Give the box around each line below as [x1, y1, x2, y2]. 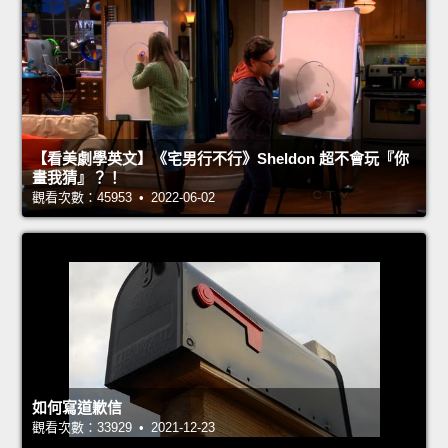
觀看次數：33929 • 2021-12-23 [32, 420, 215, 436]
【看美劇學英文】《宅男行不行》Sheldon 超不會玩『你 [32, 150, 409, 168]
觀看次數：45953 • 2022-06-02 [32, 190, 215, 206]
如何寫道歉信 [32, 399, 122, 417]
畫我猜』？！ [32, 169, 122, 187]
